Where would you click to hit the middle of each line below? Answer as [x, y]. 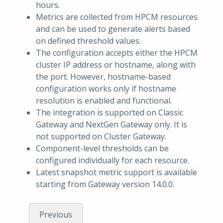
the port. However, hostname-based [103, 77]
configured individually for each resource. [112, 160]
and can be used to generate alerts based [113, 29]
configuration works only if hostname [106, 89]
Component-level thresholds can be [102, 148]
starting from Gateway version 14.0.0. [105, 184]
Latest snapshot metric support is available [116, 172]
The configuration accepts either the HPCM [117, 53]
